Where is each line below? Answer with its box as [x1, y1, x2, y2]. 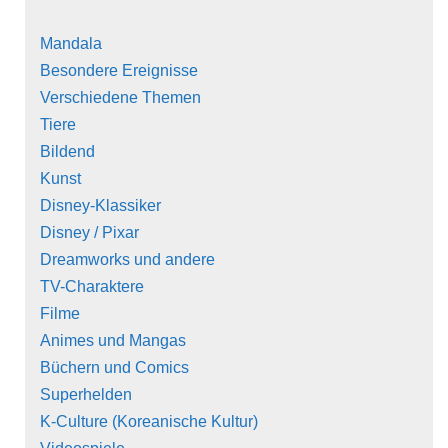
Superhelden [40, 386, 132, 404]
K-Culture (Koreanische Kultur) [40, 413, 258, 431]
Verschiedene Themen [40, 89, 201, 107]
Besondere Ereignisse [40, 62, 198, 80]
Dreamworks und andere [40, 251, 215, 269]
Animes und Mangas [40, 332, 186, 350]
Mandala [40, 35, 102, 53]
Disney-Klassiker [40, 197, 161, 215]
